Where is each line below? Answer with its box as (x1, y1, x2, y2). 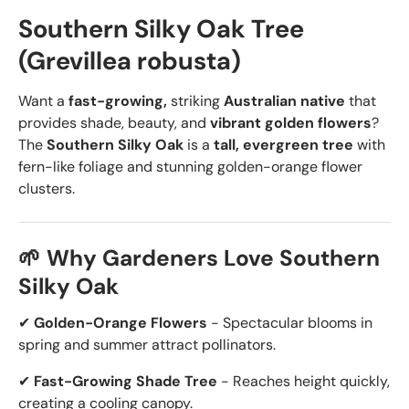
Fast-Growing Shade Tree (34, 371, 217, 391)
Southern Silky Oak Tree (18, 12, 304, 46)
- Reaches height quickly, (217, 371, 390, 391)
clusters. (18, 178, 75, 198)
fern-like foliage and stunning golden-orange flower (18, 156, 362, 176)
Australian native (224, 90, 345, 110)
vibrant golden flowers (206, 112, 372, 132)
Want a (18, 90, 68, 110)
